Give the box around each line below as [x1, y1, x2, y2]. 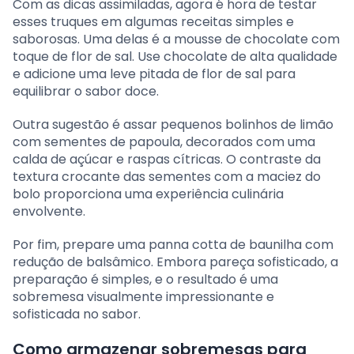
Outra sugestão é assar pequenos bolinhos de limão [13, 115, 333, 134]
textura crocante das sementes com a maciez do [13, 167, 321, 186]
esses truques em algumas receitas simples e [13, 12, 294, 31]
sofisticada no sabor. [13, 304, 141, 323]
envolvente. [13, 201, 85, 220]
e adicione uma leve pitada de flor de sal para [13, 64, 296, 83]
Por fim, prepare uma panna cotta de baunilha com [13, 235, 333, 254]
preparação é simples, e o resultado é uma [13, 269, 278, 288]
